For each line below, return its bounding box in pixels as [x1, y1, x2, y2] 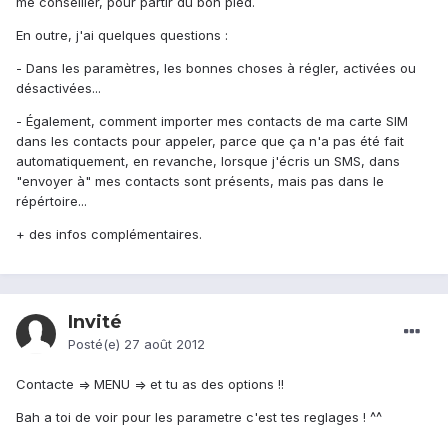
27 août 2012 [124, 336, 205, 353]
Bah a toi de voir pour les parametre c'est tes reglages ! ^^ [16, 409, 382, 426]
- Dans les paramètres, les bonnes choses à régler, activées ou [16, 60, 416, 77]
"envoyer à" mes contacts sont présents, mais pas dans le [16, 173, 384, 190]
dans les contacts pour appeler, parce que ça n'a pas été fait [16, 133, 404, 150]
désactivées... [16, 80, 101, 97]
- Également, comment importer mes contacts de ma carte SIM [16, 113, 408, 130]
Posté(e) [68, 336, 124, 353]
